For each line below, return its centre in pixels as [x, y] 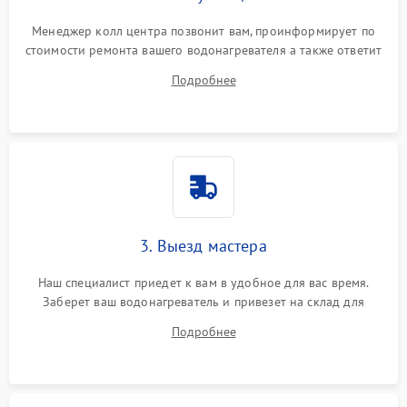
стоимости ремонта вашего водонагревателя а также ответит [203, 50]
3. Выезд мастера [203, 246]
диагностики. [203, 321]
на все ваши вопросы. [203, 69]
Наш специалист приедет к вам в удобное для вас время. [203, 283]
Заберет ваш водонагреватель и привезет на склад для [203, 302]
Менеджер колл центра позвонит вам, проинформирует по [203, 31]
